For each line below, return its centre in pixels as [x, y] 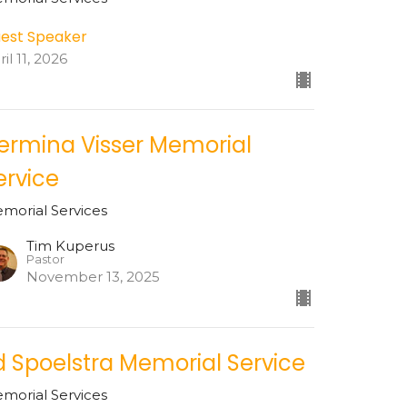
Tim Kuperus [71, 246]
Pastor [46, 260]
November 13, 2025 [94, 277]
